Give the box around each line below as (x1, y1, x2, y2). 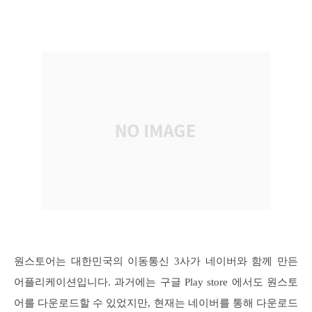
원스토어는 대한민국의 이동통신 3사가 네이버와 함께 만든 (14, 256, 298, 267)
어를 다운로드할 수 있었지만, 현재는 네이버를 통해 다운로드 (14, 297, 298, 309)
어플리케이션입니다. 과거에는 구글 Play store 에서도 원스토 (14, 276, 298, 288)
